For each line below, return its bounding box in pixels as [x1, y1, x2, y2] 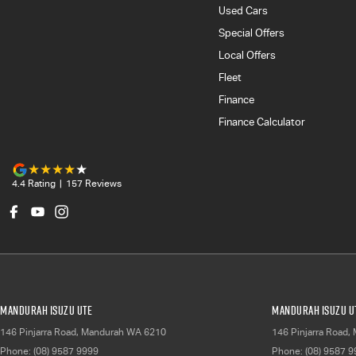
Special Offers [218, 27, 284, 40]
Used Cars [218, 5, 268, 17]
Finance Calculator [218, 116, 305, 129]
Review [83, 178, 117, 190]
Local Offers [218, 49, 276, 62]
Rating [25, 178, 56, 190]
